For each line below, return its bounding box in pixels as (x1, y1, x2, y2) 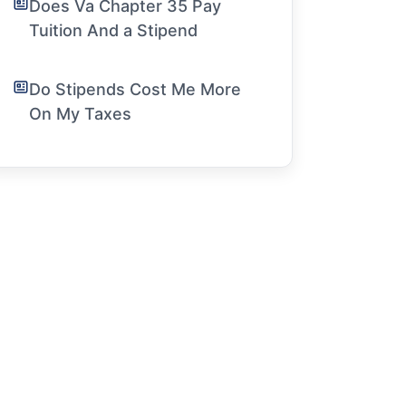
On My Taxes (29, 104, 132, 123)
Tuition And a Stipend (29, 21, 198, 40)
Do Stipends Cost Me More (29, 80, 242, 99)
